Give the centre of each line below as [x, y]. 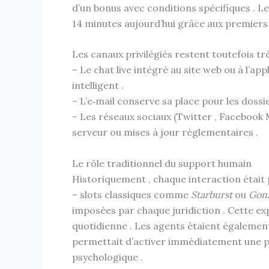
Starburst [212, 194]
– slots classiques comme [131, 194]
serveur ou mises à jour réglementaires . [165, 132]
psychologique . [107, 257]
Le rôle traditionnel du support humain [162, 163]
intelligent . [98, 86]
